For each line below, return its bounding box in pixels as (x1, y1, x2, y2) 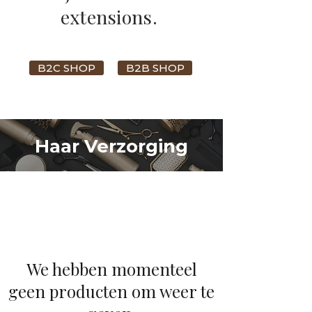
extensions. (60, 4, 163, 30)
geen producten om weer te (8, 280, 214, 303)
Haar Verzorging (35, 135, 188, 158)
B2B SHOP (125, 61, 185, 75)
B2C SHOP (38, 61, 95, 75)
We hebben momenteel (26, 258, 197, 281)
